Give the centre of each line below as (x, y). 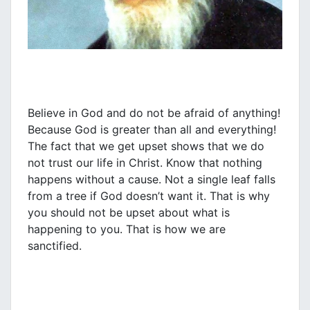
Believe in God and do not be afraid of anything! (154, 113)
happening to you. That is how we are (127, 229)
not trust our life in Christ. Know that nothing (145, 163)
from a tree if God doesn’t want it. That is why (149, 196)
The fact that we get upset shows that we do (146, 146)
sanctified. (55, 246)
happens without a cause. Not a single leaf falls (152, 180)
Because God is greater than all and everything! (152, 130)
